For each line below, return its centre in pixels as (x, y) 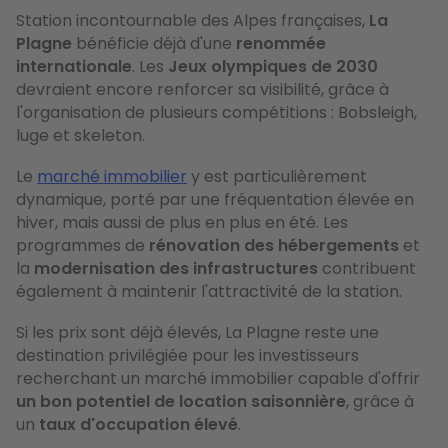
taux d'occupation (114, 424)
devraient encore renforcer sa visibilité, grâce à (202, 89)
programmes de (82, 245)
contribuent (367, 268)
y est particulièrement (277, 176)
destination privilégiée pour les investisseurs (187, 355)
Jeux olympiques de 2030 (273, 66)
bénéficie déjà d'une (154, 43)
